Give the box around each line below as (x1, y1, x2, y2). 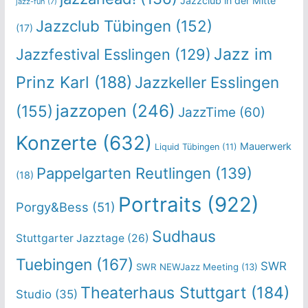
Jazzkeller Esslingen (134, 72, 279, 91)
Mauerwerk (239, 140, 291, 152)
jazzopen (55, 100, 126, 121)
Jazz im (213, 43, 272, 64)
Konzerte (15, 131, 97, 155)
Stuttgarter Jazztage (15, 231, 124, 245)
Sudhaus (151, 226, 216, 246)
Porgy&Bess (15, 199, 89, 214)
